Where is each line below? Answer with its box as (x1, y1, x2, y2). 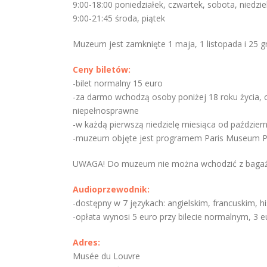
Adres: (73, 237, 100, 248)
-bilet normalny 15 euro (73, 77, 163, 89)
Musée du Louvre (73, 250, 140, 262)
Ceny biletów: (73, 64, 131, 75)
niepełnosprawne (73, 105, 139, 116)
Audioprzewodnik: (73, 184, 150, 195)
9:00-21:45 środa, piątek (73, 13, 165, 24)
